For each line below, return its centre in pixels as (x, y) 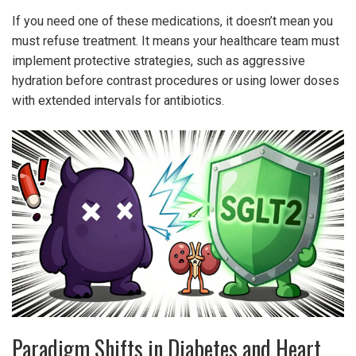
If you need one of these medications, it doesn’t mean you (172, 21)
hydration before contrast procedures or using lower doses (176, 81)
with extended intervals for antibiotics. (118, 101)
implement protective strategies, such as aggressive (159, 61)
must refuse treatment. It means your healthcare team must (176, 41)
